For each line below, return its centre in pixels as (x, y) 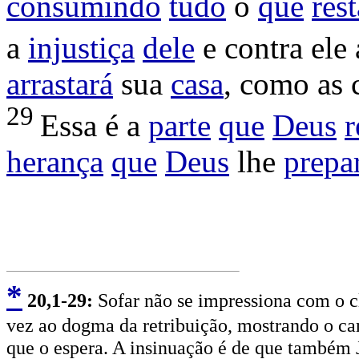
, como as (287, 84)
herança (55, 162)
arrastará (60, 84)
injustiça (81, 48)
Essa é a (94, 126)
